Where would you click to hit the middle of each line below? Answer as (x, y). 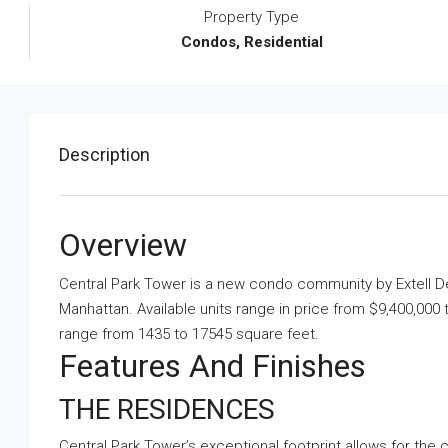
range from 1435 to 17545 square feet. (189, 334)
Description (104, 154)
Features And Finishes (212, 366)
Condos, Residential (251, 42)
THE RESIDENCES (167, 409)
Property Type (252, 17)
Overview (123, 245)
